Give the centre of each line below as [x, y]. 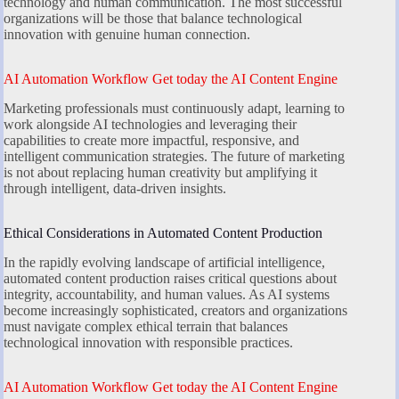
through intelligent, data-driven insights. [115, 189]
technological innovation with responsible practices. [148, 342]
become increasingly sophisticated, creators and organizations [175, 310]
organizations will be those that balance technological [153, 19]
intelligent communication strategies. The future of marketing [174, 157]
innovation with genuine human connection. [127, 35]
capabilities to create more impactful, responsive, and [151, 141]
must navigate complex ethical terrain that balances [146, 326]
